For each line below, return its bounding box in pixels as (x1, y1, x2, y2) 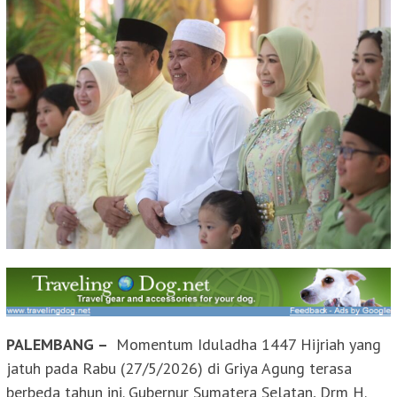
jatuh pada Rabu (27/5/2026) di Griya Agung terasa (6, 358, 352, 379)
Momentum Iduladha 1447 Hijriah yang (112, 334, 381, 355)
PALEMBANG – (6, 334, 112, 355)
